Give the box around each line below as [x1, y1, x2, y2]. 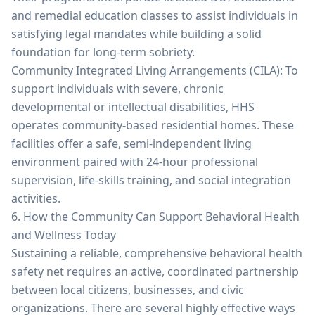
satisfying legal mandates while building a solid [11, 26, 262, 41]
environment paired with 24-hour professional [11, 154, 258, 169]
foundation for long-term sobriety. [11, 44, 195, 60]
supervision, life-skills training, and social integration [11, 172, 291, 188]
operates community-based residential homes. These [11, 117, 294, 133]
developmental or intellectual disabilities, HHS [11, 99, 255, 115]
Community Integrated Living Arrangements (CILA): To [11, 63, 298, 78]
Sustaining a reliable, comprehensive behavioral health [11, 245, 302, 261]
